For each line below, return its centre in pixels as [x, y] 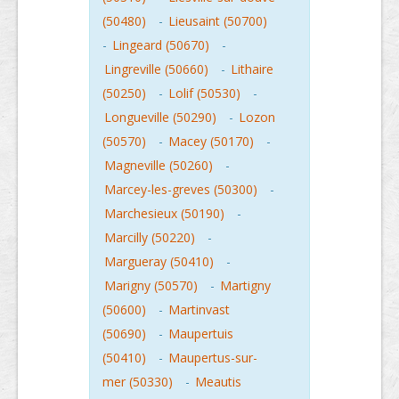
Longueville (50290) [160, 117]
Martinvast [199, 309]
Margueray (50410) [159, 261]
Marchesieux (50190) [164, 213]
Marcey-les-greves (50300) [181, 189]
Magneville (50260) [159, 165]
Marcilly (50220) [150, 237]
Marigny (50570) [151, 285]
